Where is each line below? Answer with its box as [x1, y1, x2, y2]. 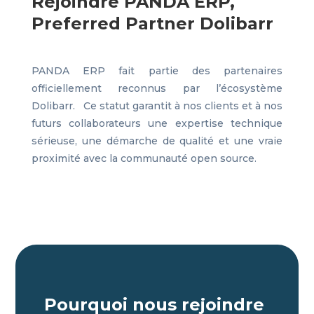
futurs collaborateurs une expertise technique [31, 117, 283, 130]
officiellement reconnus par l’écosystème [31, 82, 283, 95]
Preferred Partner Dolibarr [31, 13, 273, 34]
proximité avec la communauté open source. [31, 152, 257, 165]
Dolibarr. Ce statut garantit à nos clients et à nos [31, 100, 283, 113]
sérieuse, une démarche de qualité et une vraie [31, 135, 283, 148]
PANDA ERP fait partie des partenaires [31, 64, 283, 78]
